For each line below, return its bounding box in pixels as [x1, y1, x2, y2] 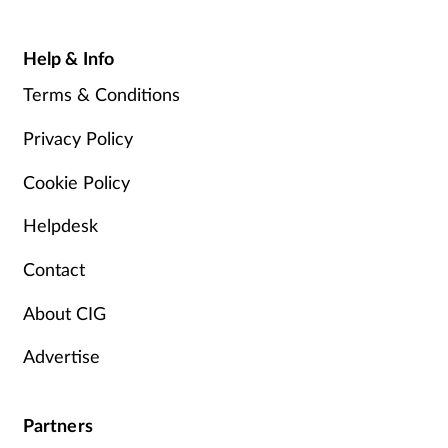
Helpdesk [22, 214, 98, 237]
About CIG [22, 301, 106, 324]
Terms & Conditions [22, 83, 180, 106]
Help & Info [22, 47, 115, 70]
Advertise [22, 345, 100, 368]
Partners [22, 414, 93, 437]
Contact [22, 258, 85, 281]
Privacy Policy [22, 126, 133, 149]
